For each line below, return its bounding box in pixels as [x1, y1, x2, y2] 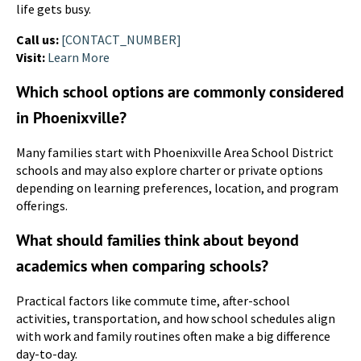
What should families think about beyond [16, 230, 299, 251]
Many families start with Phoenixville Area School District [16, 144, 334, 160]
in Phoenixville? [16, 107, 127, 128]
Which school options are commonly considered [16, 81, 344, 102]
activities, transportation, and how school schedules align [16, 310, 335, 326]
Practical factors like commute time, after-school [16, 293, 290, 309]
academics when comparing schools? [16, 255, 268, 276]
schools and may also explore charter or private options [16, 162, 323, 178]
